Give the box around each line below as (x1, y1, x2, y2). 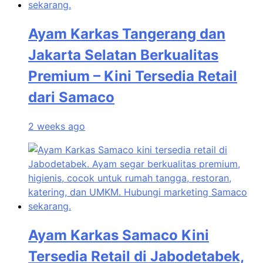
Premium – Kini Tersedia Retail (28, 67, 237, 85)
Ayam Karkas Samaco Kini (28, 227, 209, 244)
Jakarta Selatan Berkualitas (28, 46, 218, 63)
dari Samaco (28, 88, 114, 106)
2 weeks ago (28, 120, 85, 133)
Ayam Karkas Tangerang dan (28, 25, 225, 42)
